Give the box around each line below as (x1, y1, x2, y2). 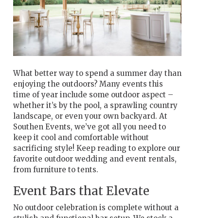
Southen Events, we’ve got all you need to (13, 122, 166, 131)
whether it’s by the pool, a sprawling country (13, 100, 178, 110)
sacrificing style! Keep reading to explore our (13, 143, 180, 153)
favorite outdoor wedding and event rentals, (13, 154, 177, 163)
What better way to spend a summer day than (13, 68, 182, 78)
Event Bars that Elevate (13, 183, 149, 199)
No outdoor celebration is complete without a (13, 202, 179, 212)
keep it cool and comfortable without (13, 132, 149, 142)
